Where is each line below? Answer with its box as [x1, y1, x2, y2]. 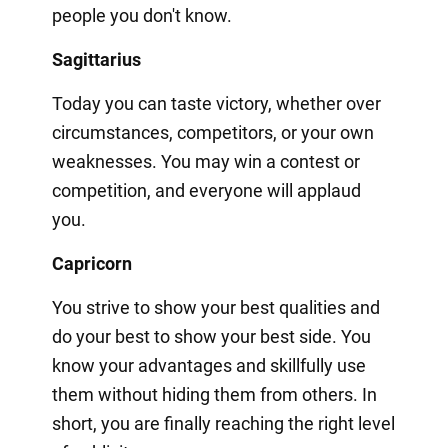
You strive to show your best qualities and [51, 296, 380, 318]
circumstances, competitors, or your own [51, 121, 374, 143]
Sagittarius [51, 48, 141, 70]
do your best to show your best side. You [51, 325, 371, 347]
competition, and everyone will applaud [51, 179, 361, 201]
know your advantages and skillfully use [51, 354, 366, 376]
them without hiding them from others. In [51, 383, 377, 405]
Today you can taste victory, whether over [51, 92, 381, 114]
